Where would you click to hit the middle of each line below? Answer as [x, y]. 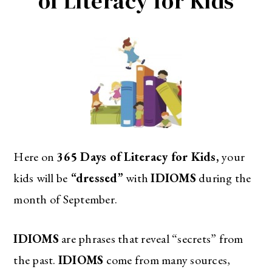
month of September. [66, 199]
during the [223, 178]
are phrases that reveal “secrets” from [151, 238]
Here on [35, 156]
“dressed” [95, 178]
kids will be [41, 178]
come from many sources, [167, 260]
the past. [36, 260]
